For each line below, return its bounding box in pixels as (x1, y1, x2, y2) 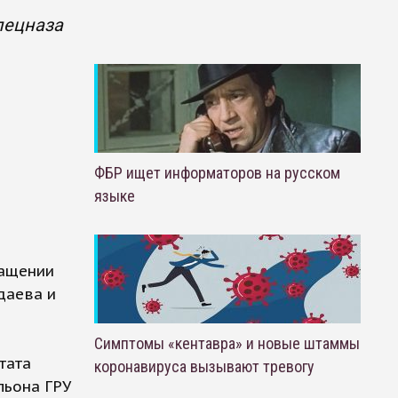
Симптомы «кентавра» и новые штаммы (93, 334, 360, 353)
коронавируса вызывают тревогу (93, 357, 314, 376)
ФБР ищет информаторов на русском (93, 163, 340, 182)
